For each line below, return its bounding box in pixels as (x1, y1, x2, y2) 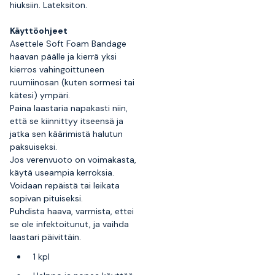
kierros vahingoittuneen (10, 64, 104, 75)
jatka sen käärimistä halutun (10, 128, 123, 139)
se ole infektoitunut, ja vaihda (10, 219, 129, 230)
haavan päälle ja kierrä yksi (10, 51, 117, 62)
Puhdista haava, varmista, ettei (10, 206, 134, 217)
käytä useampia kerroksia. (10, 167, 114, 178)
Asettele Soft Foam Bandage (10, 38, 126, 49)
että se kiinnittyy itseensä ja (10, 115, 123, 126)
